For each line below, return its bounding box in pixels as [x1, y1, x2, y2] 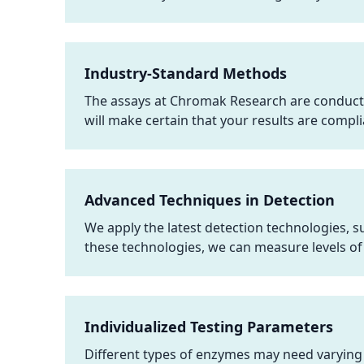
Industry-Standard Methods [84, 63, 287, 83]
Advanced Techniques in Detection [84, 190, 335, 210]
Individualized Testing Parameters [84, 317, 333, 336]
